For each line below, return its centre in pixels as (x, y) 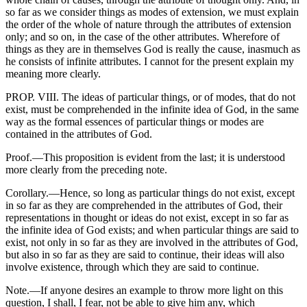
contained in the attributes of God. (79, 134)
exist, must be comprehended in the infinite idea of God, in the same (152, 110)
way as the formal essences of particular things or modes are (135, 122)
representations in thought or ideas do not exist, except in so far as (147, 218)
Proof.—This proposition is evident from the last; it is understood (145, 158)
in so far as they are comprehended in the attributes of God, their (144, 206)
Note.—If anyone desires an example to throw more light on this (144, 291)
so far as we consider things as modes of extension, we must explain (152, 12)
